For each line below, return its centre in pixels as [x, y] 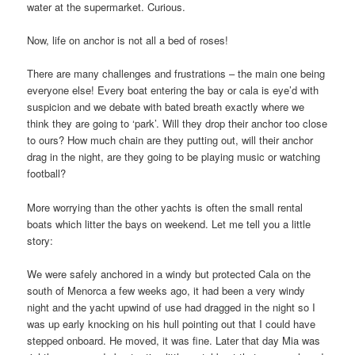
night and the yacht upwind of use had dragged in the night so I [172, 307]
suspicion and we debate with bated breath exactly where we [166, 107]
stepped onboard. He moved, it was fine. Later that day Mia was [174, 340]
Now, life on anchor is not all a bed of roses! [128, 40]
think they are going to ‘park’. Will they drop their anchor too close [177, 124]
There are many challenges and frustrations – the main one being [176, 74]
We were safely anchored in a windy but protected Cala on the [169, 273]
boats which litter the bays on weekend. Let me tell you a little [169, 223]
